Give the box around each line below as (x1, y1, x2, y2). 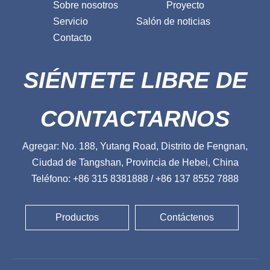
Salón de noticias (136, 16, 210, 27)
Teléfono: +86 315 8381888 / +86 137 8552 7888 (31, 174, 239, 184)
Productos (55, 212, 99, 222)
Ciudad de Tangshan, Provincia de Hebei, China (31, 157, 239, 168)
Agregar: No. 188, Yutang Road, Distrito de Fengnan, (22, 141, 248, 151)
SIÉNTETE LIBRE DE (23, 67, 247, 93)
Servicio (53, 16, 88, 27)
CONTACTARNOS (40, 106, 230, 131)
